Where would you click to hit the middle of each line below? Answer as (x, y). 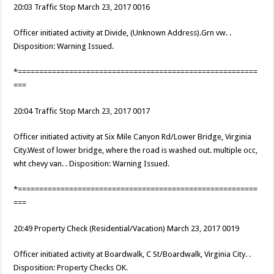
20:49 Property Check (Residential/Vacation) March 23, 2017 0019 (127, 229)
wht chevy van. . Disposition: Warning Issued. (92, 164)
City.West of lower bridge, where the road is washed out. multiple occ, (136, 150)
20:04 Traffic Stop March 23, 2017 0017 (82, 111)
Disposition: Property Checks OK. (71, 268)
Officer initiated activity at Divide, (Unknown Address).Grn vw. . (123, 33)
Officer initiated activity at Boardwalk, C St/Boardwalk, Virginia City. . (132, 254)
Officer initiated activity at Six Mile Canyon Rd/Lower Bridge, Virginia (133, 137)
